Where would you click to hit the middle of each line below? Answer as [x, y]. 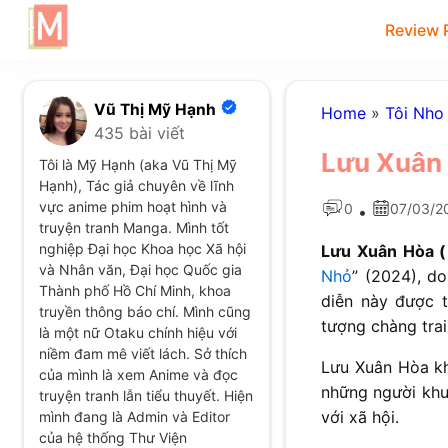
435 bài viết [139, 132]
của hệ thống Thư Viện [112, 437]
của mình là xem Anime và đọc [138, 374]
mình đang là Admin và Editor [134, 416]
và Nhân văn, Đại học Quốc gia [140, 269]
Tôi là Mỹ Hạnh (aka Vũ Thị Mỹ [137, 164]
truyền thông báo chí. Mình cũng [144, 311]
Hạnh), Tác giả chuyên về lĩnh [136, 185]
